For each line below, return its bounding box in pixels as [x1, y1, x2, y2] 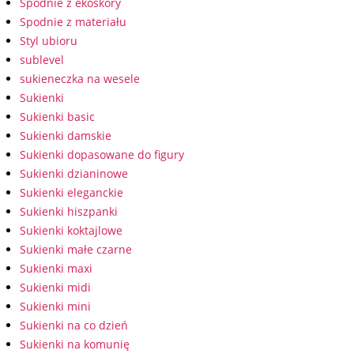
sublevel [20, 52, 64, 67]
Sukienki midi [20, 280, 91, 295]
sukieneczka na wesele [20, 71, 140, 86]
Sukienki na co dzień [20, 318, 128, 333]
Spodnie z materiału [20, 14, 126, 29]
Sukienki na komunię [20, 337, 130, 352]
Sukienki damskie [20, 128, 111, 143]
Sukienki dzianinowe [20, 166, 128, 181]
